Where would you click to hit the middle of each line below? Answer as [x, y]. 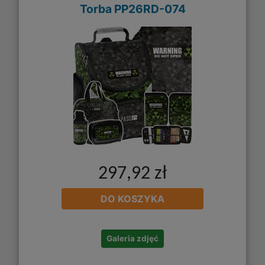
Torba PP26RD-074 [132, 9]
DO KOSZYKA [132, 199]
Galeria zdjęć [132, 239]
